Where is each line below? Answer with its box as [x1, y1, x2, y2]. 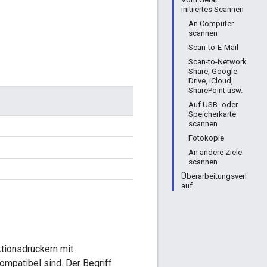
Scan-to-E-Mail [188, 43, 238, 52]
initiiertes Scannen [181, 5, 244, 14]
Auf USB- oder [188, 100, 238, 109]
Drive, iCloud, [188, 76, 233, 85]
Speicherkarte [188, 110, 236, 119]
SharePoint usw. [188, 86, 243, 95]
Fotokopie [188, 133, 224, 142]
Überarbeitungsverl [181, 172, 247, 181]
